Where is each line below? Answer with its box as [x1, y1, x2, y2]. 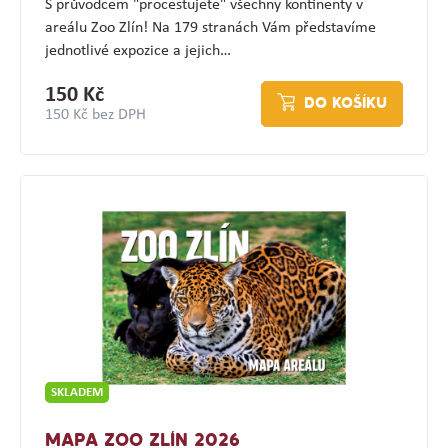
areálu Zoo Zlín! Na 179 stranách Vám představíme [44, 20, 376, 37]
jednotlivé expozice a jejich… [44, 43, 231, 60]
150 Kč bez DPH [44, 107, 146, 124]
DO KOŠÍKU [304, 96, 388, 113]
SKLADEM [50, 386, 103, 400]
